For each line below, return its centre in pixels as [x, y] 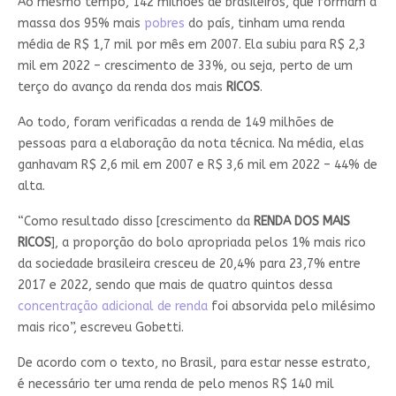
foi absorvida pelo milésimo [291, 307]
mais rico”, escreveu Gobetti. [100, 328]
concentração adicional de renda [112, 307]
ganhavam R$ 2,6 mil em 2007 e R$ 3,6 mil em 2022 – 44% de [197, 165]
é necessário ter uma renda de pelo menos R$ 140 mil [175, 385]
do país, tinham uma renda [264, 24]
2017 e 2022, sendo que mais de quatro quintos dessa [175, 286]
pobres [164, 24]
